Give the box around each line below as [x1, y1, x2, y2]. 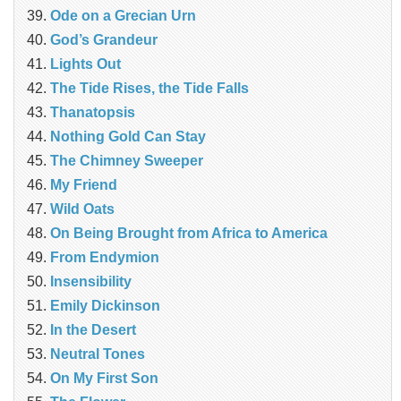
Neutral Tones [50, 346, 145, 363]
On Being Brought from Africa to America [50, 226, 328, 242]
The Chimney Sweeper [50, 153, 203, 169]
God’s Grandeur [50, 32, 158, 48]
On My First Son [50, 371, 158, 387]
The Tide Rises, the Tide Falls [50, 81, 249, 97]
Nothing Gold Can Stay [50, 129, 206, 145]
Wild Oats [50, 201, 115, 218]
